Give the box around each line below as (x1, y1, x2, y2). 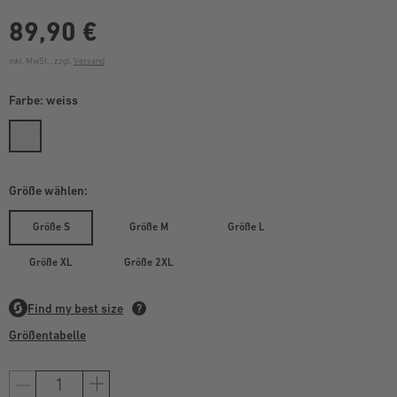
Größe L (227, 221, 265, 233)
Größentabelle (9, 328, 86, 342)
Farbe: (9, 93, 46, 107)
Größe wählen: (9, 183, 88, 198)
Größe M (128, 221, 168, 233)
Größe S (32, 221, 70, 233)
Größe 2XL (123, 256, 174, 269)
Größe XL (29, 256, 73, 269)
